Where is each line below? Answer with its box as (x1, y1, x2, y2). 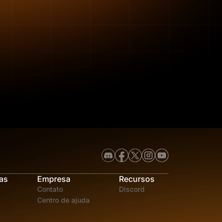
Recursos (119, 173, 155, 184)
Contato (37, 184, 63, 193)
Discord (119, 184, 145, 193)
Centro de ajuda (37, 195, 90, 204)
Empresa (37, 173, 70, 184)
